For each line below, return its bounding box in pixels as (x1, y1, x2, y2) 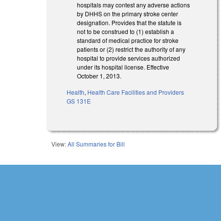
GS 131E (67, 96, 91, 105)
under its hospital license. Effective (77, 62, 170, 71)
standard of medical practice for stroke (77, 36, 179, 44)
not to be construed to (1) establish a (77, 27, 175, 36)
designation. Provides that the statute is (77, 18, 182, 27)
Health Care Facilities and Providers (87, 87, 184, 96)
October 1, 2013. (77, 71, 122, 80)
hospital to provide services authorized (77, 53, 181, 62)
